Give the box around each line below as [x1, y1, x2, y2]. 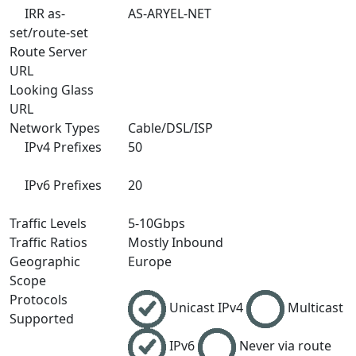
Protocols [10, 291, 68, 308]
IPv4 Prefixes [21, 138, 102, 156]
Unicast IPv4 [169, 299, 247, 317]
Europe [128, 253, 172, 270]
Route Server [10, 43, 87, 60]
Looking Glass [10, 81, 94, 99]
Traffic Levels [10, 215, 90, 232]
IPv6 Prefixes [21, 176, 102, 194]
